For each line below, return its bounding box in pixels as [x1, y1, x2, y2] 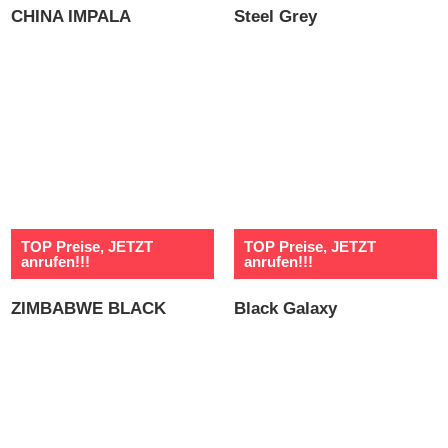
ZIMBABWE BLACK [11, 299, 167, 319]
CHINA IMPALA [11, 7, 132, 27]
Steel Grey [234, 7, 317, 27]
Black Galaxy [234, 299, 337, 319]
